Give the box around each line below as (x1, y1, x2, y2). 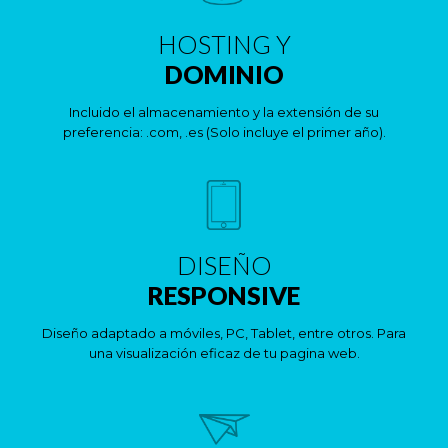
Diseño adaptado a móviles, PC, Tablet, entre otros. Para (42, 325, 406, 341)
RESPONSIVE (148, 280, 300, 310)
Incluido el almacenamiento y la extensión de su (69, 104, 379, 120)
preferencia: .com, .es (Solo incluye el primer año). (62, 124, 386, 140)
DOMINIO (164, 59, 284, 89)
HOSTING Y (157, 29, 291, 59)
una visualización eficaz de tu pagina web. (88, 345, 360, 361)
